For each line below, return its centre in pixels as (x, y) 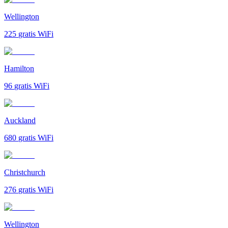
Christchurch (25, 172)
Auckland (20, 120)
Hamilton (19, 68)
